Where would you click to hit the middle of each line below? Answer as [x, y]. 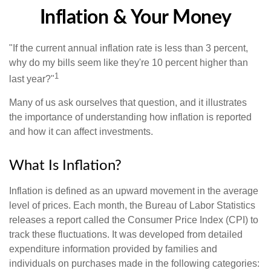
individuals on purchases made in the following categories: [134, 264]
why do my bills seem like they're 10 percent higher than [129, 63]
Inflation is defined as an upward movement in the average [134, 191]
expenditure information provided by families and [113, 249]
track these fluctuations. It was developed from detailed [126, 235]
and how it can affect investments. [81, 132]
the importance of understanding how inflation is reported [130, 117]
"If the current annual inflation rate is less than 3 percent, [129, 48]
